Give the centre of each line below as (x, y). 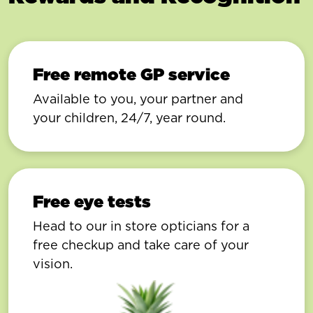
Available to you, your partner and (138, 99)
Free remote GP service (131, 75)
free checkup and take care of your (141, 245)
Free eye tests (92, 202)
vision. (53, 264)
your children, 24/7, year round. (129, 118)
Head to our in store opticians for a (141, 226)
